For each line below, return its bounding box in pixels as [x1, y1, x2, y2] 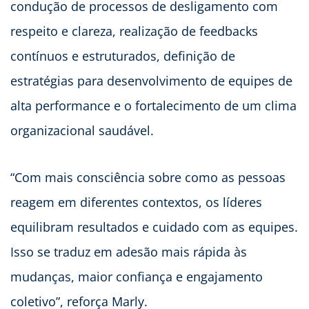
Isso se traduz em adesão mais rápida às [10, 243, 247, 261]
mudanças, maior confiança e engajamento [10, 268, 263, 286]
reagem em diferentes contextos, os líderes [10, 194, 262, 211]
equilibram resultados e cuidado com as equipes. [10, 219, 298, 236]
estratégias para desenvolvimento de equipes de [10, 72, 292, 90]
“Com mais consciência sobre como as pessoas [10, 169, 286, 186]
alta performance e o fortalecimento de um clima [10, 97, 297, 114]
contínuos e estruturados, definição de [10, 48, 235, 65]
